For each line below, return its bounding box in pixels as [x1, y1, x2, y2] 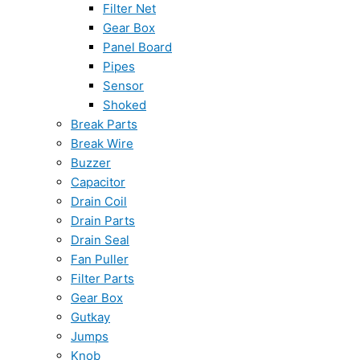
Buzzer [71, 155, 111, 170]
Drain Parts [71, 213, 135, 228]
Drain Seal [71, 232, 129, 247]
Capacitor [71, 174, 125, 190]
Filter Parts [71, 271, 134, 286]
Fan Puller [71, 252, 129, 267]
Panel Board [103, 39, 172, 55]
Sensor [103, 78, 144, 93]
